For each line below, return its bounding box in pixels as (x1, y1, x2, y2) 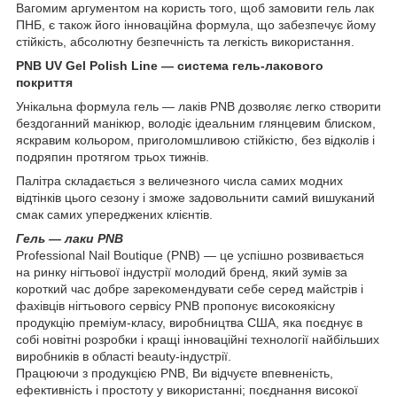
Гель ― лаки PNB (16, 230, 123, 245)
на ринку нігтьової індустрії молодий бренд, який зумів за (16, 264, 347, 279)
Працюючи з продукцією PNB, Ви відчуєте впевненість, (16, 365, 333, 380)
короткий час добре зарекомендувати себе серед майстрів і (16, 281, 363, 296)
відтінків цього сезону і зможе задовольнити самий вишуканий (16, 190, 375, 205)
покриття (16, 74, 73, 90)
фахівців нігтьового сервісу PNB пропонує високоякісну (16, 298, 335, 313)
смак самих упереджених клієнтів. (16, 206, 213, 222)
